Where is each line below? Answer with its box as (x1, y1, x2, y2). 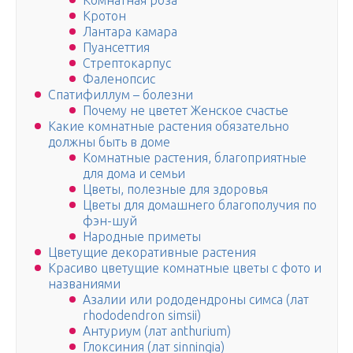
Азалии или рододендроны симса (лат (83, 292, 309, 307)
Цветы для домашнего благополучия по (83, 198, 317, 213)
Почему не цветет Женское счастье (83, 103, 288, 118)
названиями (48, 277, 121, 292)
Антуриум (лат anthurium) (83, 324, 231, 339)
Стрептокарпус (83, 56, 171, 71)
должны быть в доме (48, 135, 170, 150)
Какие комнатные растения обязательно (48, 119, 289, 134)
